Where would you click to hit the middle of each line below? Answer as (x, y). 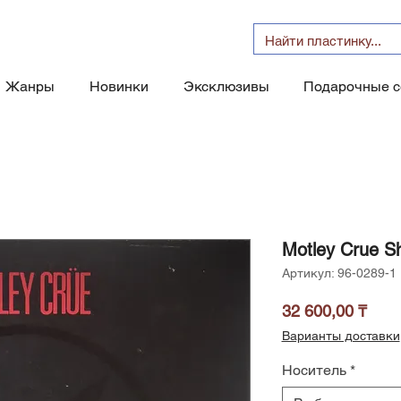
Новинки (119, 86)
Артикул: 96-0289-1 (339, 273)
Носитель (314, 371)
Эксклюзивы (226, 86)
